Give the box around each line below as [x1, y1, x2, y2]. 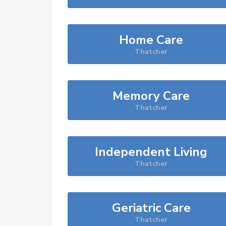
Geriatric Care [111, 200, 191, 216]
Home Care [119, 32, 184, 48]
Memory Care [112, 88, 190, 104]
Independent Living [95, 144, 208, 160]
